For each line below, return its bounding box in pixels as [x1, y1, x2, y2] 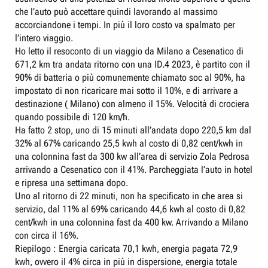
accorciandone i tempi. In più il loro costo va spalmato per [15, 19, 235, 31]
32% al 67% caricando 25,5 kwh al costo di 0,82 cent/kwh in [15, 137, 243, 149]
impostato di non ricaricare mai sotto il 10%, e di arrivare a [15, 84, 238, 96]
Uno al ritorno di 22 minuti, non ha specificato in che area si [15, 190, 243, 202]
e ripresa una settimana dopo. [15, 176, 128, 188]
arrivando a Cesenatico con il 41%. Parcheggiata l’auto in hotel [15, 163, 252, 175]
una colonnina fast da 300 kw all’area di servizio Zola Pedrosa [15, 150, 249, 162]
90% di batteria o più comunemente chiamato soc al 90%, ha [15, 71, 245, 83]
